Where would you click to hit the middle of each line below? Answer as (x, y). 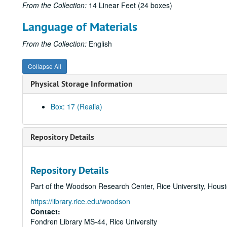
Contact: (45, 211)
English (99, 44)
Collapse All (45, 66)
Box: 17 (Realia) (77, 106)
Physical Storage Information (82, 84)
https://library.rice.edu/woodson (80, 201)
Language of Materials (80, 27)
